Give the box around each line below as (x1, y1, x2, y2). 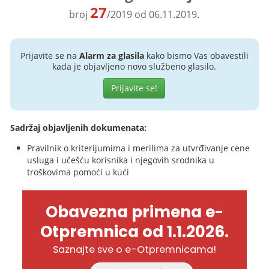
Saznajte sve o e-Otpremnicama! (52, 243, 216, 256)
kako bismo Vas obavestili (144, 50, 249, 61)
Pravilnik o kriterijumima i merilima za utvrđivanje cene (27, 142, 250, 154)
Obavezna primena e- (45, 201, 223, 223)
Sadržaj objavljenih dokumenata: (10, 122, 147, 133)
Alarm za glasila (79, 50, 144, 61)
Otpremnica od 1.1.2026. (40, 221, 229, 243)
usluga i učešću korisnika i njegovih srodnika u (27, 154, 215, 166)
